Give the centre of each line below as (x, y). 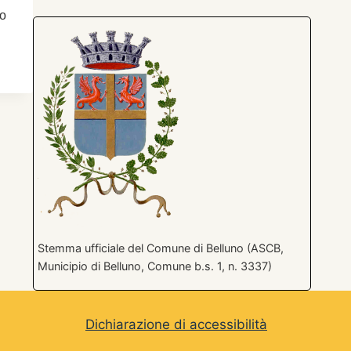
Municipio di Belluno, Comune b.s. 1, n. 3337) (155, 266)
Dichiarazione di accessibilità (176, 325)
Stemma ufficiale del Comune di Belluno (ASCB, (161, 248)
